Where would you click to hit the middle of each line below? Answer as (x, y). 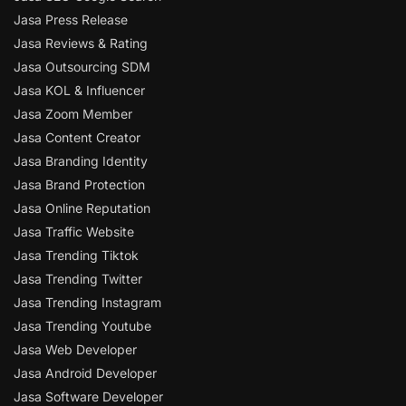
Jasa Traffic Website (74, 232)
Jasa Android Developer (85, 373)
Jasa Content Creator (77, 138)
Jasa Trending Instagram (87, 303)
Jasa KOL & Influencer (79, 91)
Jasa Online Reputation (82, 208)
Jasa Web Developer (75, 350)
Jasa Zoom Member (73, 114)
